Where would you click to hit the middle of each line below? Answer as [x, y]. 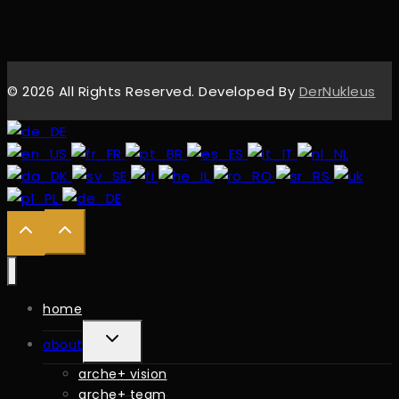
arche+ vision [123, 374]
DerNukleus [337, 92]
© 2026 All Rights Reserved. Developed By [153, 92]
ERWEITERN [143, 338]
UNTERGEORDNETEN [175, 382]
